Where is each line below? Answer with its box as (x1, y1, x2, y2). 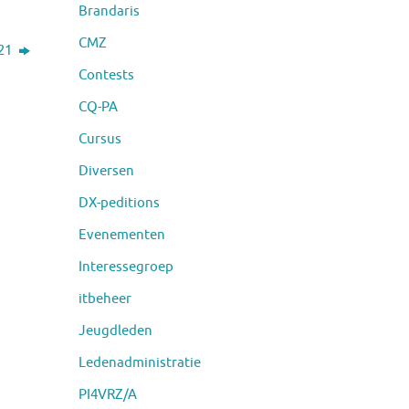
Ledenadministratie (79, 353, 201, 372)
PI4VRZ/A (79, 385, 137, 404)
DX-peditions (79, 194, 160, 212)
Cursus (79, 130, 121, 148)
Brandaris (79, 2, 140, 20)
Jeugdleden (79, 321, 152, 340)
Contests (79, 66, 134, 84)
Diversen (79, 162, 134, 180)
